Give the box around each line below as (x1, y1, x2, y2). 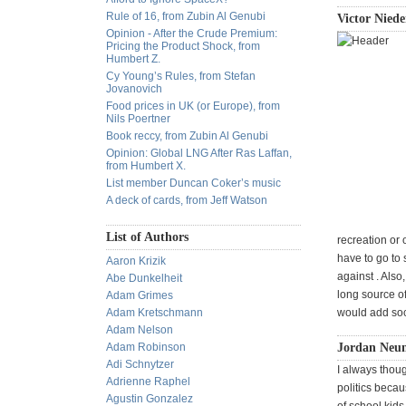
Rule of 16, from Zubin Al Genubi (106, 10, 266, 23)
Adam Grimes (106, 289, 173, 302)
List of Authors (106, 230, 188, 244)
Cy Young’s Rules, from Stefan (106, 70, 256, 82)
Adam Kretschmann (106, 306, 203, 319)
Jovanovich (106, 82, 162, 95)
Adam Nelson (106, 324, 173, 336)
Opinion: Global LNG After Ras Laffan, (106, 147, 292, 159)
